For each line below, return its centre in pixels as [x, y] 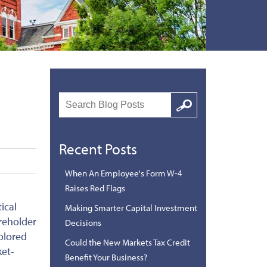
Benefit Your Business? [106, 257]
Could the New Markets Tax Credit [127, 242]
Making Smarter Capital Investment [131, 207]
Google [184, 111]
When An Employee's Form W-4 [123, 173]
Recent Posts [98, 148]
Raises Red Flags [95, 188]
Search [184, 99]
